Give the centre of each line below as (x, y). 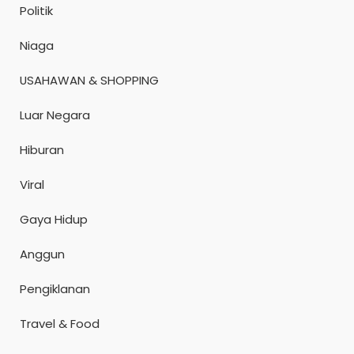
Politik (36, 10)
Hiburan (42, 149)
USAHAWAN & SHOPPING (89, 80)
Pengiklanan (55, 288)
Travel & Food (60, 323)
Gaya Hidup (54, 219)
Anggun (42, 254)
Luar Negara (55, 115)
